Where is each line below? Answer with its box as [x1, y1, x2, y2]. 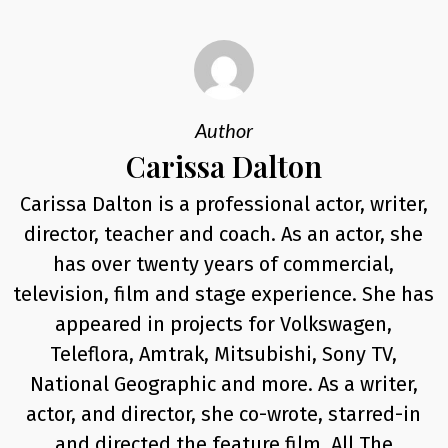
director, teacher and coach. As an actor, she [24, 222, 424, 246]
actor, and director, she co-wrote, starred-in [26, 402, 422, 426]
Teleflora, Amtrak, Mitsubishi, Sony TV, [50, 342, 398, 366]
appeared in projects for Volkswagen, [55, 312, 393, 336]
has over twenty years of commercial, [53, 252, 395, 276]
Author [194, 118, 253, 142]
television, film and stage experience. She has [13, 282, 435, 306]
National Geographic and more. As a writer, [29, 372, 418, 396]
